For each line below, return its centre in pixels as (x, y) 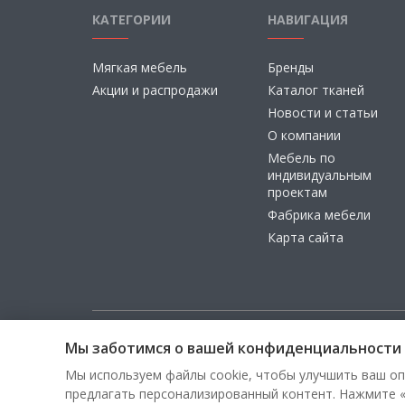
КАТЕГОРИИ (132, 19)
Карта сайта (305, 237)
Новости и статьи (322, 113)
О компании (304, 135)
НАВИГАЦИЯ (307, 19)
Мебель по (301, 158)
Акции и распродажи (155, 90)
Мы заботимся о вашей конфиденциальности (233, 348)
